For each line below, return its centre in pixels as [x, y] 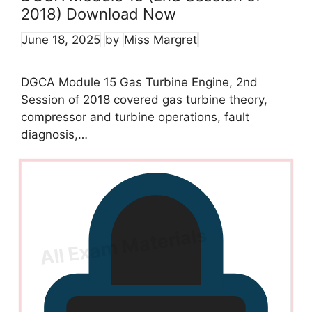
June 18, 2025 [61, 39]
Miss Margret [161, 39]
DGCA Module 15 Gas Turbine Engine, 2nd [139, 82]
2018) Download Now [99, 14]
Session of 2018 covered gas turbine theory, [144, 99]
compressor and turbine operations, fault [135, 117]
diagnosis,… [54, 134]
